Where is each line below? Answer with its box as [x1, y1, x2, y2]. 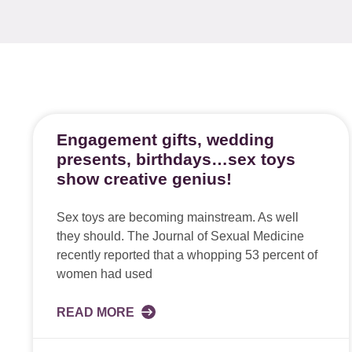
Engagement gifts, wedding [57, 130, 274, 148]
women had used [57, 267, 152, 280]
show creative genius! [57, 170, 232, 188]
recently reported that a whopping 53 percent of [57, 248, 317, 262]
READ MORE [57, 306, 137, 319]
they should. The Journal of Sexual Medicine [57, 229, 304, 243]
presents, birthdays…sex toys [57, 150, 295, 168]
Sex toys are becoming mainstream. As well [57, 211, 299, 224]
